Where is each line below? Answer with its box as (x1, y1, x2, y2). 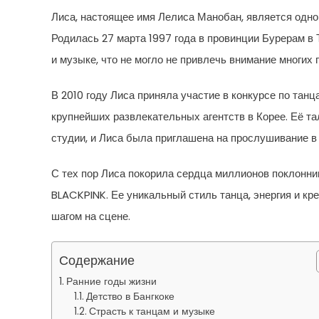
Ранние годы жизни (66, 273, 157, 288)
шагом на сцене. (51, 208, 130, 224)
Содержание (59, 251, 135, 269)
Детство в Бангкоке (86, 289, 175, 303)
